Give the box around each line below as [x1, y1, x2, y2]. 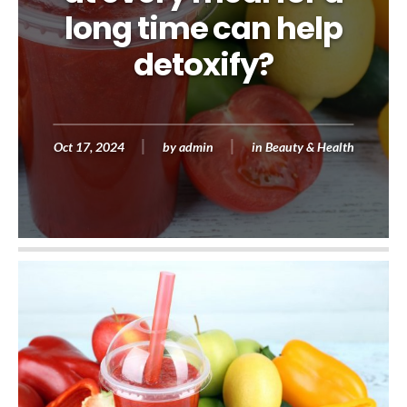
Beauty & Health [264, 139, 354, 154]
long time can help [64, 6, 343, 50]
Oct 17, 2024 [53, 139, 124, 154]
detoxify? [134, 43, 273, 86]
